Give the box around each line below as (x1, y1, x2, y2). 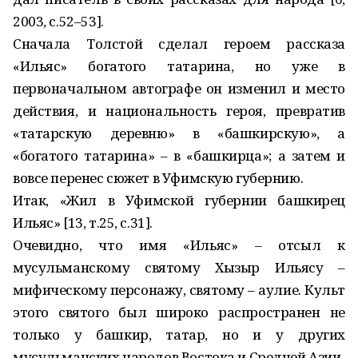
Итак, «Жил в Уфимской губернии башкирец (13, 191, 345, 209)
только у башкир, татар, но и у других (13, 325, 345, 344)
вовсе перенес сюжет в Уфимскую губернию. (13, 169, 304, 187)
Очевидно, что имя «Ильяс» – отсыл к (13, 236, 345, 254)
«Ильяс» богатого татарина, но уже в (13, 57, 345, 75)
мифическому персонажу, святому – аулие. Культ (13, 280, 345, 299)
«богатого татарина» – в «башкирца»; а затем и (13, 146, 345, 165)
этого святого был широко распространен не (13, 303, 345, 321)
